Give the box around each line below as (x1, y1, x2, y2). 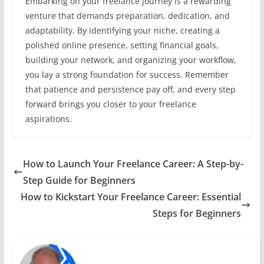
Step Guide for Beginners (22, 174, 136, 187)
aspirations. (25, 113, 72, 125)
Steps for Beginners (153, 207, 242, 220)
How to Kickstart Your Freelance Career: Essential (21, 190, 242, 204)
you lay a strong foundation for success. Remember (25, 69, 229, 81)
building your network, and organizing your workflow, (25, 54, 236, 66)
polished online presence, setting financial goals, (25, 39, 219, 51)
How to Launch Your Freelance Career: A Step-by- (22, 157, 243, 171)
